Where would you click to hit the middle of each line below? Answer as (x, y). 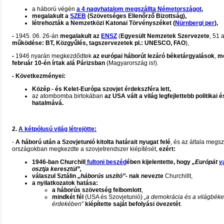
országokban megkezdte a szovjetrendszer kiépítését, (85, 149)
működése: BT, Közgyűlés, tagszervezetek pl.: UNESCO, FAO (99, 43)
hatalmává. (48, 103)
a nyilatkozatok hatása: (65, 183)
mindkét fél (68, 197)
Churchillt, (178, 176)
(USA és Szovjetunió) (114, 197)
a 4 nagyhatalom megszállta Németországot (139, 9)
